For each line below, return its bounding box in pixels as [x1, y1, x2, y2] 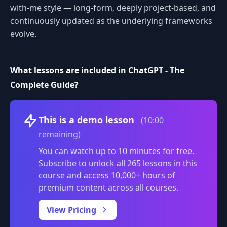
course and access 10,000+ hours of [39, 169, 175, 181]
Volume [162, 109, 191, 121]
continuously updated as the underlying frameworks [10, 15, 212, 26]
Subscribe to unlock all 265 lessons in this [39, 157, 197, 169]
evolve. [10, 28, 36, 40]
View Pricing [47, 204, 96, 215]
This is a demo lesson [39, 113, 137, 126]
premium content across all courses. [39, 181, 178, 193]
